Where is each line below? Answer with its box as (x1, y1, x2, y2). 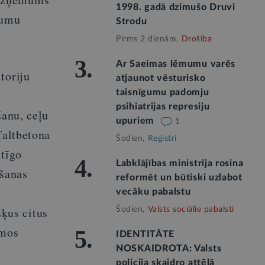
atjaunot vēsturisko (116, 73, 206, 83)
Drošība (181, 35, 212, 43)
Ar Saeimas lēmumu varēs (116, 59, 236, 69)
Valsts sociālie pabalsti (147, 205, 234, 214)
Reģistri (147, 134, 177, 143)
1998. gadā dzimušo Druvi (116, 2, 235, 12)
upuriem (116, 116, 157, 125)
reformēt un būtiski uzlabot (116, 173, 243, 182)
